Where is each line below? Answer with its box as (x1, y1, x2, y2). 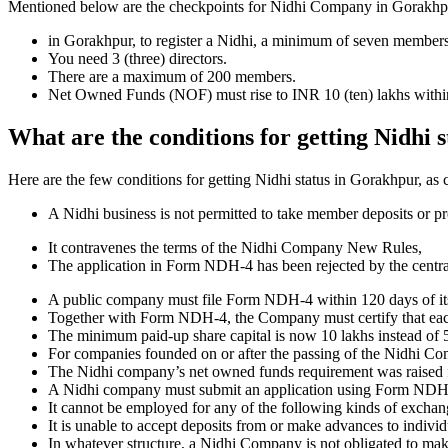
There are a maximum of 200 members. (48, 68, 300, 86)
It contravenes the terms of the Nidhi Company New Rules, (48, 239, 422, 257)
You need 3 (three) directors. (48, 50, 227, 68)
